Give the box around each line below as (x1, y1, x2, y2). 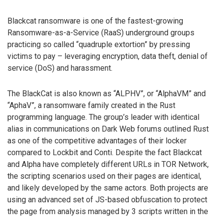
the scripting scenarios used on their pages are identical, (7, 171, 201, 181)
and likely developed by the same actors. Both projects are (7, 183, 208, 193)
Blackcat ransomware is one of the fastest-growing (7, 16, 183, 26)
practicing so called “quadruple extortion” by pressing (7, 39, 190, 49)
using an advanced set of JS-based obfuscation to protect (7, 195, 207, 205)
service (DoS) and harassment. (7, 63, 112, 73)
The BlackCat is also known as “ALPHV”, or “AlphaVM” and (7, 89, 206, 99)
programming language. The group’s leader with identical (7, 112, 199, 122)
